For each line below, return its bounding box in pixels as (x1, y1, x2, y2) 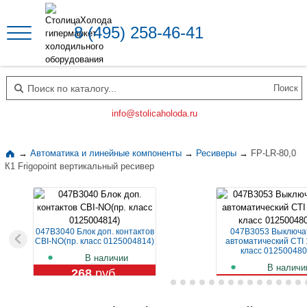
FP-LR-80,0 (251, 148, 296, 158)
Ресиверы (196, 148, 236, 158)
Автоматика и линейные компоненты (30, 148, 182, 158)
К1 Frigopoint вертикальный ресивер (5, 161, 154, 171)
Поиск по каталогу (10, 82, 86, 92)
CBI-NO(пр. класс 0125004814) (35, 236, 155, 245)
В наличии (84, 252, 128, 263)
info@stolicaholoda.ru (111, 108, 197, 119)
